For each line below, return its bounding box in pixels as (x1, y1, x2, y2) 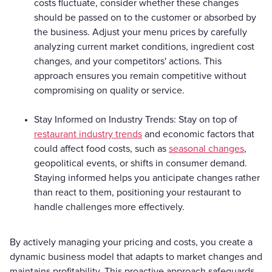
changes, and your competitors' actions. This (34, 55, 222, 67)
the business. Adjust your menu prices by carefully (34, 25, 247, 38)
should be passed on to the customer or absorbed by (34, 11, 256, 24)
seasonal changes (169, 142, 244, 155)
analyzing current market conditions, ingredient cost (34, 40, 254, 53)
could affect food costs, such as (34, 142, 169, 155)
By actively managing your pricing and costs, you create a (10, 236, 253, 248)
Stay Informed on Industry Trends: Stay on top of (34, 113, 237, 126)
